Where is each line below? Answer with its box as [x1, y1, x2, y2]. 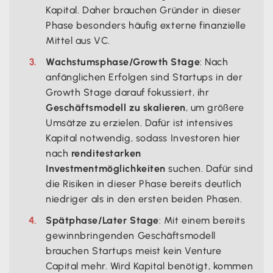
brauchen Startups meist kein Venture [46, 244, 222, 257]
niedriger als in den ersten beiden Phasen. [46, 193, 243, 205]
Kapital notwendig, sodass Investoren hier [46, 132, 241, 144]
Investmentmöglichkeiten [46, 162, 166, 174]
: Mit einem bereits [158, 214, 246, 226]
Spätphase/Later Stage [46, 214, 159, 226]
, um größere [185, 101, 244, 113]
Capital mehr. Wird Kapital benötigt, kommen [46, 260, 253, 272]
